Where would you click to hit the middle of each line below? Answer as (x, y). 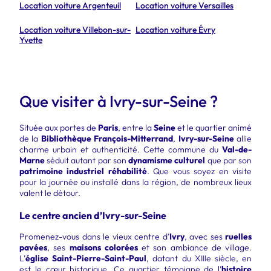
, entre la (136, 128)
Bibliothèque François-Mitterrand (107, 139)
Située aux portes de (59, 128)
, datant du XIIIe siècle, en (199, 259)
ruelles (238, 237)
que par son (229, 160)
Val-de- (237, 149)
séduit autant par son (87, 160)
